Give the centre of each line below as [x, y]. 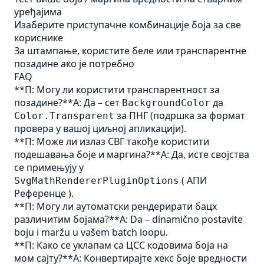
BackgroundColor [166, 103]
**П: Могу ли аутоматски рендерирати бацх [115, 206]
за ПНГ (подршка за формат [180, 115]
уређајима [38, 12]
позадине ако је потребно [74, 64]
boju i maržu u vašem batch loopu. [91, 232]
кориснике [39, 38]
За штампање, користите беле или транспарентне [130, 51]
